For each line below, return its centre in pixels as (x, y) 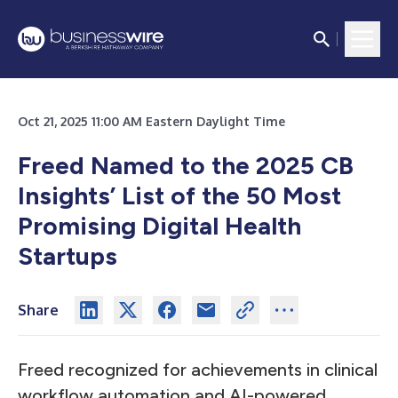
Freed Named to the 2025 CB (186, 165)
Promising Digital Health (159, 226)
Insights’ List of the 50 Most (179, 195)
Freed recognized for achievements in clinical (198, 370)
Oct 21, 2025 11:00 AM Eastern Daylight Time (151, 121)
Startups (68, 256)
